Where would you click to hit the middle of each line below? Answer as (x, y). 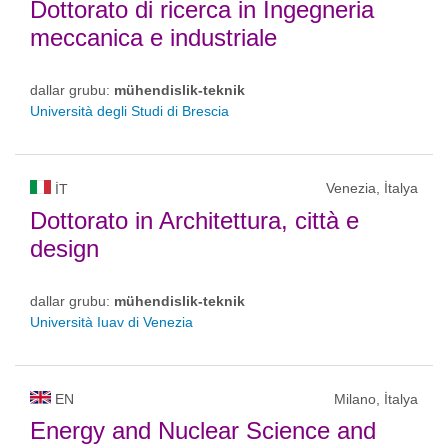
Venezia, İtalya (372, 188)
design (64, 248)
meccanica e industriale (153, 37)
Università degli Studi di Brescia (129, 111)
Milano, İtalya (376, 399)
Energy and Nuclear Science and (203, 430)
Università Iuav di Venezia (111, 322)
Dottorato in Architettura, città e (194, 220)
